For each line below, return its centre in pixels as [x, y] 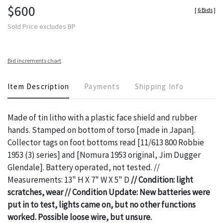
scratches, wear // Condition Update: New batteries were [109, 192]
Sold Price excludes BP [42, 27]
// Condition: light [161, 180]
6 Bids [205, 10]
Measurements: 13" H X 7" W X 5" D [68, 180]
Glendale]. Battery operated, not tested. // [84, 167]
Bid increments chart [34, 61]
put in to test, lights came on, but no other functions [102, 205]
